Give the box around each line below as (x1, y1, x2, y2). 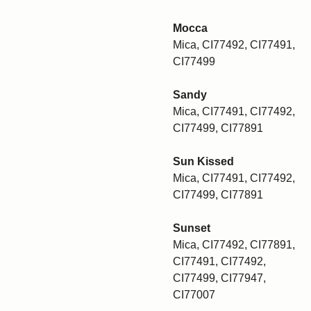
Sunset (173, 222, 210, 234)
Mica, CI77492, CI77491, (173, 39, 295, 51)
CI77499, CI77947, (173, 272, 266, 284)
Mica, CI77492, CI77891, (173, 239, 295, 251)
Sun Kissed (173, 155, 234, 167)
